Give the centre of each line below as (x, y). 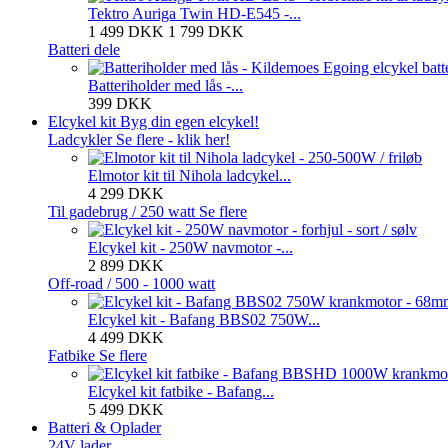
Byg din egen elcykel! (189, 121)
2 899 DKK (126, 265)
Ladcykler (82, 139)
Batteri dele (84, 49)
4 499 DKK (126, 337)
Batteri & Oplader (104, 427)
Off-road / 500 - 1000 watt (131, 283)
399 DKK (120, 103)
